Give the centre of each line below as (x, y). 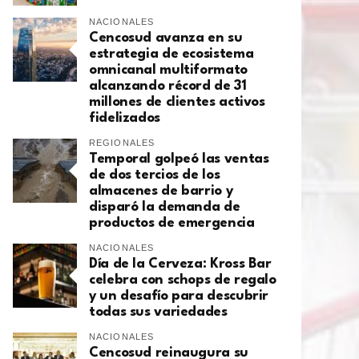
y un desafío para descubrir (179, 296)
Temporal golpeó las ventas (179, 159)
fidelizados (125, 119)
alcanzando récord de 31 (168, 87)
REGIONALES (122, 143)
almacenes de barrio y (161, 192)
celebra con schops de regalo (183, 280)
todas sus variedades (158, 313)
